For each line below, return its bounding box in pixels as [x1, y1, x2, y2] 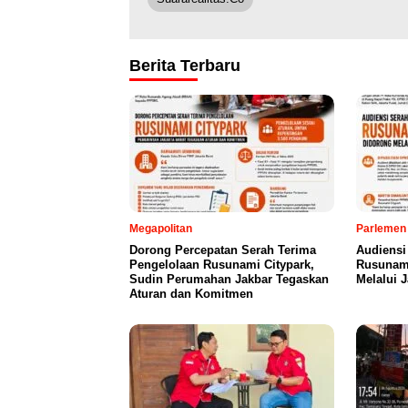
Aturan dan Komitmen [129, 287, 253, 301]
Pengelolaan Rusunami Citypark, [129, 258, 314, 272]
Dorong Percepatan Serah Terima [129, 243, 316, 258]
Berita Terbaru [129, 56, 240, 76]
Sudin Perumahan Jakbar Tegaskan [129, 272, 329, 287]
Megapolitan [129, 222, 192, 236]
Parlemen [356, 222, 406, 236]
